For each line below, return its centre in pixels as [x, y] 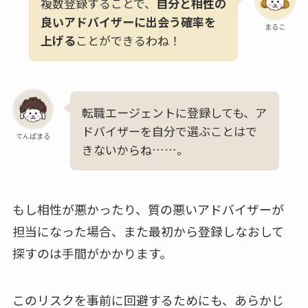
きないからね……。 [135, 150]
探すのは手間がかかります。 [92, 253]
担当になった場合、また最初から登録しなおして [148, 231]
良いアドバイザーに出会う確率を [128, 22]
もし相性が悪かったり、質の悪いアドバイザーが [148, 209]
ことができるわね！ [128, 41]
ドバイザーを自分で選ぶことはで [169, 131]
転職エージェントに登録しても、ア [174, 113]
